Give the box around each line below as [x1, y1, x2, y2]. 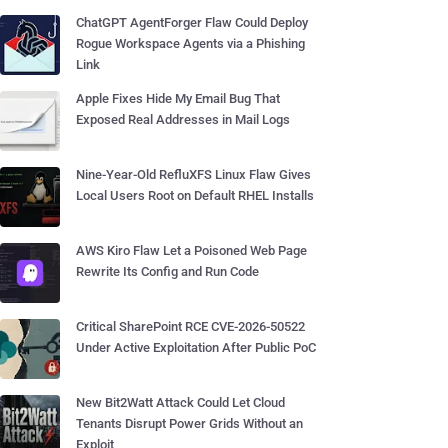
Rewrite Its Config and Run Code [76, 264, 259, 279]
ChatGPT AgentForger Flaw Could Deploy [76, 15, 308, 30]
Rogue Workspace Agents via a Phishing [76, 36, 305, 51]
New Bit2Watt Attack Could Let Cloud [76, 395, 285, 410]
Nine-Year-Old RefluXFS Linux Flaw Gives [76, 167, 311, 182]
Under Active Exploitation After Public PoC [76, 340, 316, 355]
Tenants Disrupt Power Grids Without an [76, 416, 303, 431]
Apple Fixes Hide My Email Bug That [76, 91, 280, 106]
